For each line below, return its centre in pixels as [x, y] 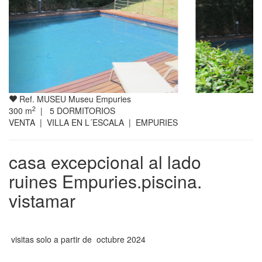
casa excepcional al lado [105, 162]
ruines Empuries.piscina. [105, 181]
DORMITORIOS [85, 111]
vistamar [42, 201]
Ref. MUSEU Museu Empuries [74, 99]
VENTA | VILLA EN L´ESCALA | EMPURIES [93, 123]
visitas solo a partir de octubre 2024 [77, 239]
